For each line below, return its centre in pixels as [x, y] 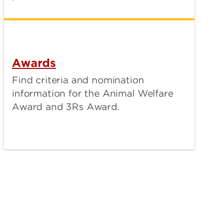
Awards [34, 63]
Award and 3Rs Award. [66, 107]
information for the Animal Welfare [93, 93]
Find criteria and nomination [78, 80]
